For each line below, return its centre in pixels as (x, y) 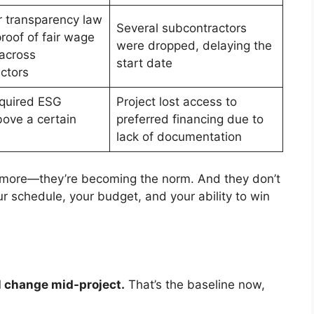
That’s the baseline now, (195, 284)
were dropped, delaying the (194, 46)
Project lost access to (176, 102)
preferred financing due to (190, 120)
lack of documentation (179, 137)
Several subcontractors (181, 28)
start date (144, 63)
